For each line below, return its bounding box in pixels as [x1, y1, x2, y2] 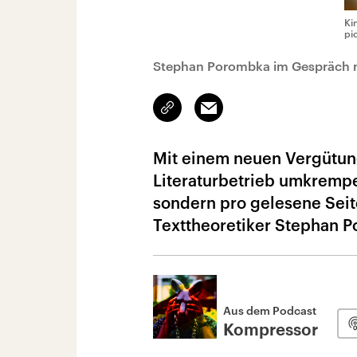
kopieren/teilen [167, 108, 243, 121]
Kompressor [223, 323, 318, 339]
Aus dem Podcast [223, 304, 316, 317]
